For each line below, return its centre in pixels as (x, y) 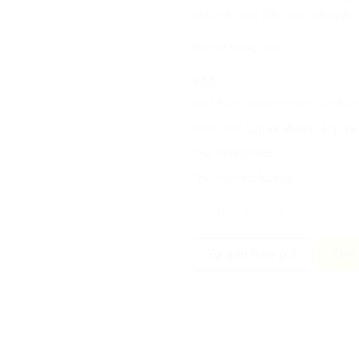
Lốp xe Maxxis (281, 128)
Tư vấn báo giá (252, 254)
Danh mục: (219, 128)
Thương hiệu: (225, 178)
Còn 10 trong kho (234, 48)
